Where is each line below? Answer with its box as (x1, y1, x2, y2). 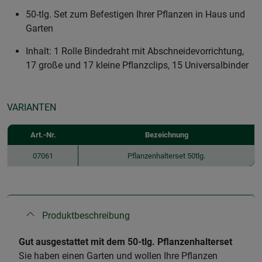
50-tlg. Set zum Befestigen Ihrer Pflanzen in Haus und (26, 8, 245, 20)
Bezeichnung (144, 130, 188, 139)
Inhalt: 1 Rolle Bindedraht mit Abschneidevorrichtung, (26, 45, 244, 57)
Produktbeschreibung (42, 209, 130, 221)
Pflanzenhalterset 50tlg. (127, 151, 205, 160)
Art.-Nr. (30, 130, 56, 139)
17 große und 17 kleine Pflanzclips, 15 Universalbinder (26, 59, 249, 71)
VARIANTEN (7, 101, 56, 113)
